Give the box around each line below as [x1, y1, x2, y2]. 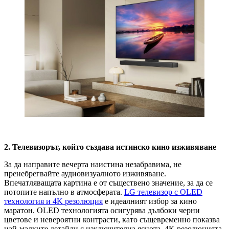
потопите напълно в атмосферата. [4, 188, 124, 197]
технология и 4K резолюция [4, 197, 103, 206]
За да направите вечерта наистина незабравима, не [4, 160, 181, 169]
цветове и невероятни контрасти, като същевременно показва [4, 215, 220, 224]
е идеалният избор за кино [103, 197, 197, 206]
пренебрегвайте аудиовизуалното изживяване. [4, 169, 166, 178]
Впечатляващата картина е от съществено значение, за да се [4, 178, 213, 188]
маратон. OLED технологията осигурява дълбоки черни [4, 206, 200, 215]
